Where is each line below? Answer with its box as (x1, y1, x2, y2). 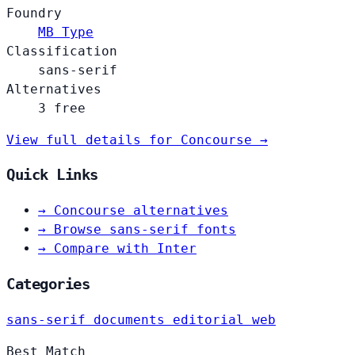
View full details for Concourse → (6, 132, 268, 147)
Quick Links (6, 166, 98, 184)
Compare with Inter (46, 241, 197, 257)
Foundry (6, 5, 62, 21)
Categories (6, 275, 90, 292)
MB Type (38, 24, 94, 40)
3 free (38, 100, 86, 116)
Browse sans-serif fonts (46, 222, 236, 238)
